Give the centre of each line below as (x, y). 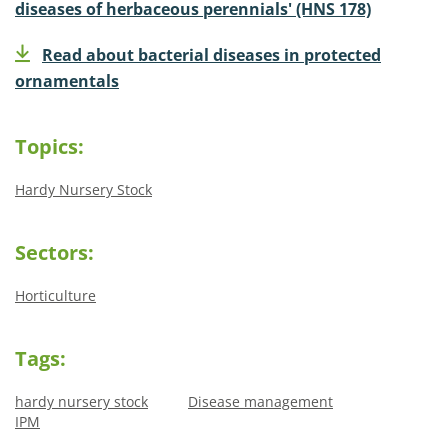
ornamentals (67, 80)
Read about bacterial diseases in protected (211, 54)
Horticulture (55, 295)
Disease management (260, 401)
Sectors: (54, 252)
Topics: (49, 146)
